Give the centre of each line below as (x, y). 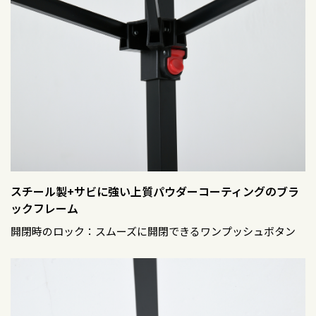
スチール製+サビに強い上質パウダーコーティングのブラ (155, 192)
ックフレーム (44, 208)
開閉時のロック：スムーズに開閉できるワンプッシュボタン (153, 231)
